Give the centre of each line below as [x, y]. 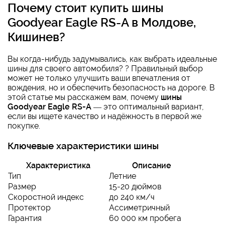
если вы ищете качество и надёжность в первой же [104, 116]
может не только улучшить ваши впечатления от [99, 78]
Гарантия [25, 218]
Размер [22, 187]
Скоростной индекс [46, 197]
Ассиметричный [139, 208]
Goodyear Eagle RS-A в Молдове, [102, 22]
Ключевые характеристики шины [83, 145]
